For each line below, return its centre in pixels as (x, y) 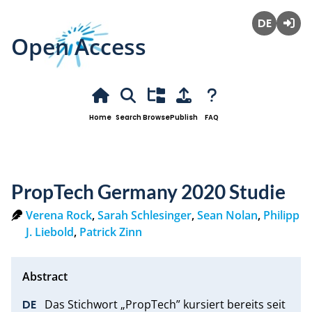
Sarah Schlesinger (144, 215)
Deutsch (274, 44)
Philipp (281, 215)
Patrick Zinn (110, 232)
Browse (156, 117)
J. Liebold (49, 232)
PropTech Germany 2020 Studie (148, 191)
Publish (184, 117)
